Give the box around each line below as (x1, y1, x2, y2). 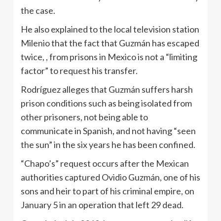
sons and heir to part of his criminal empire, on (21, 185, 194, 197)
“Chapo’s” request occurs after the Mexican (21, 158, 189, 169)
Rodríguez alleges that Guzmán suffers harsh (21, 84, 193, 95)
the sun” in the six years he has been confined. (21, 139, 195, 150)
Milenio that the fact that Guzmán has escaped (21, 37, 199, 49)
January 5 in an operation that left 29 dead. (21, 199, 184, 211)
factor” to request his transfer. (21, 65, 138, 76)
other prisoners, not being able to (21, 111, 148, 123)
